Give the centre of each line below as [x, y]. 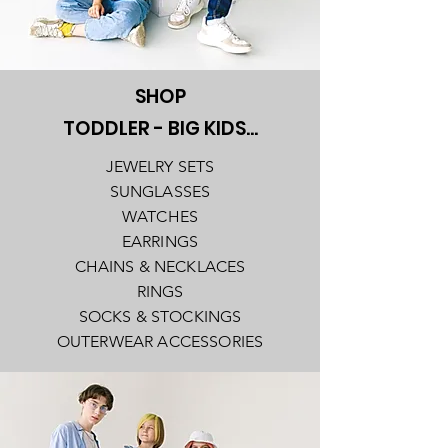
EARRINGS [160, 241]
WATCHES [160, 216]
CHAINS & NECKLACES [160, 266]
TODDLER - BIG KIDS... [160, 128]
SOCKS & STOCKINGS [160, 316]
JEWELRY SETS [160, 166]
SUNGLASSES [160, 191]
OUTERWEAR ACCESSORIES [160, 341]
